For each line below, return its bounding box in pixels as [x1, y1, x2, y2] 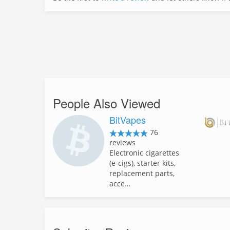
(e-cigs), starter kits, [109, 158, 176, 168]
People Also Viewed [53, 94, 160, 112]
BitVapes [109, 113, 146, 126]
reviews [109, 138, 136, 147]
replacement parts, [109, 168, 175, 178]
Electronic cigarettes [109, 148, 179, 158]
